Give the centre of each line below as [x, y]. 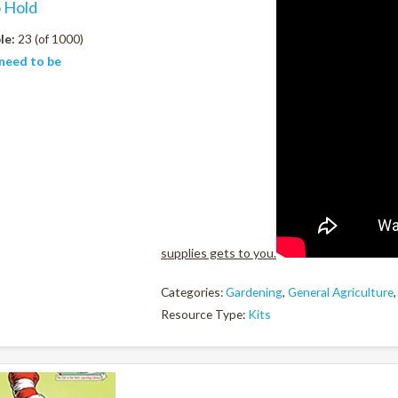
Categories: [193, 292]
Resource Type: [204, 314]
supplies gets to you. [219, 252]
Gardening [254, 292]
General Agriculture [341, 292]
